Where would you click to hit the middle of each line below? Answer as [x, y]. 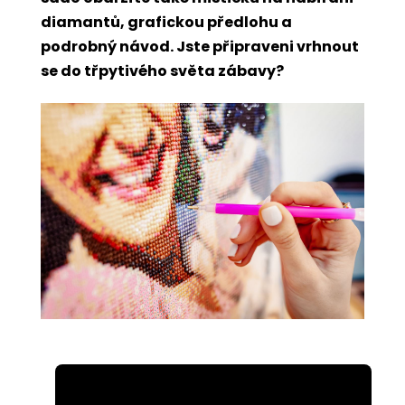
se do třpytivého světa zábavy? [162, 71]
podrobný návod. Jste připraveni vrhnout [200, 47]
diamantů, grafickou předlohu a [166, 23]
